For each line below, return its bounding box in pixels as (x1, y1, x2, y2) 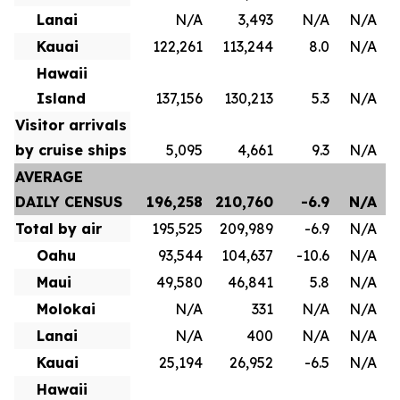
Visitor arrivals (15, 116, 127, 134)
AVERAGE (15, 168, 83, 186)
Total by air (15, 220, 102, 237)
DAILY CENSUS (15, 193, 122, 211)
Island (37, 89, 86, 107)
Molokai (37, 300, 96, 318)
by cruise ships (15, 141, 127, 159)
